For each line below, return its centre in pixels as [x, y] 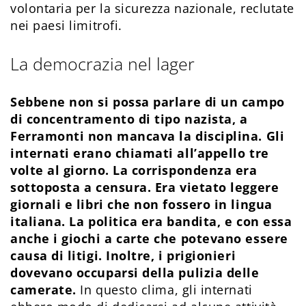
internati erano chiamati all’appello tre [140, 153]
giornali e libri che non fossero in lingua [141, 205]
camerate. [45, 290]
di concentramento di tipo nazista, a [129, 119]
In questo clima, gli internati [166, 290]
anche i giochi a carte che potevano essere [149, 239]
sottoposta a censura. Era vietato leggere [145, 187]
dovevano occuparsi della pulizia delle [135, 273]
